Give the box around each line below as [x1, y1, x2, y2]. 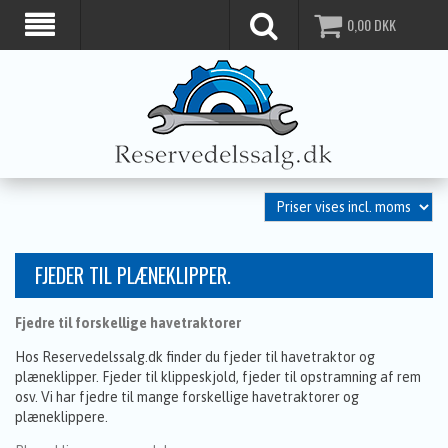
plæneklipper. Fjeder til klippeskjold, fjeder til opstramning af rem [15, 369, 421, 385]
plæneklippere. [15, 409, 111, 425]
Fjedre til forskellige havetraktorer [15, 315, 241, 331]
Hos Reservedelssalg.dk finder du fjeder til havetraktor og [15, 349, 375, 365]
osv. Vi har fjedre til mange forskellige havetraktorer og [15, 389, 359, 405]
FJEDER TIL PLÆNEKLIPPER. [35, 260, 231, 290]
